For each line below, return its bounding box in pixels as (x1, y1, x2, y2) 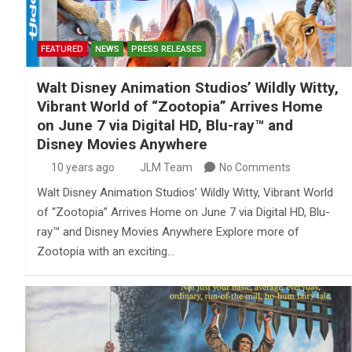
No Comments (219, 160, 291, 174)
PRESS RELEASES (131, 43, 202, 54)
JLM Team (140, 160, 192, 174)
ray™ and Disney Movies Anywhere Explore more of (37, 224, 299, 239)
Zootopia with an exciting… (37, 244, 174, 258)
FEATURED (41, 43, 83, 54)
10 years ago (50, 160, 115, 174)
